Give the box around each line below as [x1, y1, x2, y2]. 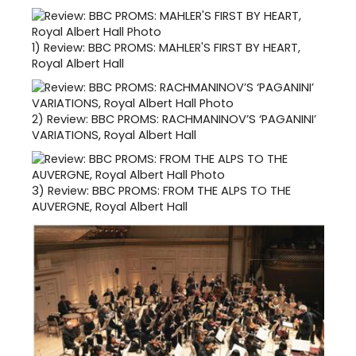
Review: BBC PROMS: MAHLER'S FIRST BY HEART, [44, 39, 300, 56]
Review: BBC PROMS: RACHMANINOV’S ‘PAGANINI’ [47, 110, 316, 127]
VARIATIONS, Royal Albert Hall [32, 126, 196, 143]
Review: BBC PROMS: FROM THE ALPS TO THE [48, 182, 291, 199]
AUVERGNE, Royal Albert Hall [32, 198, 188, 215]
